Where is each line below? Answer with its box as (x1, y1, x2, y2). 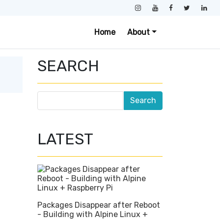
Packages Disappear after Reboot (37, 200, 160, 210)
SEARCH (37, 56, 99, 75)
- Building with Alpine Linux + (37, 210, 148, 219)
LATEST (37, 130, 93, 148)
